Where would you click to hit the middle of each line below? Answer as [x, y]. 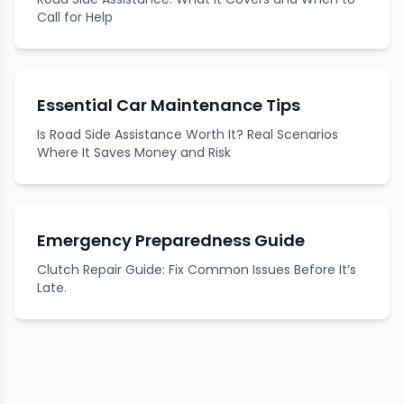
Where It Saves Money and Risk [134, 152]
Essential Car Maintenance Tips [169, 105]
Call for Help [75, 17]
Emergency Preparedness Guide [171, 240]
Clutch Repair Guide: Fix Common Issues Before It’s [197, 269]
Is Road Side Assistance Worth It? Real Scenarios [188, 134]
